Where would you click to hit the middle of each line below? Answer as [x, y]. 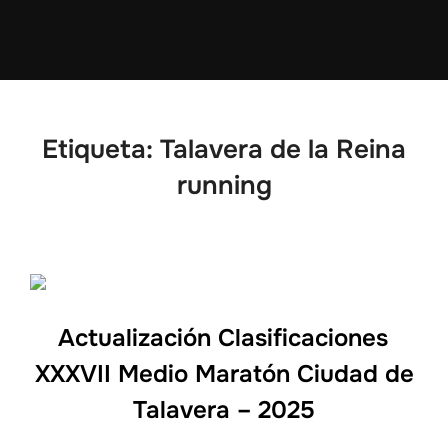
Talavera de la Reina [283, 149]
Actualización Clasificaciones [223, 338]
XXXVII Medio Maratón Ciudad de [224, 374]
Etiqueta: [101, 149]
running [224, 185]
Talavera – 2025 [224, 410]
